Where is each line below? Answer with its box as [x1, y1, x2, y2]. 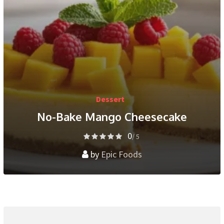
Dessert [96, 93, 124, 104]
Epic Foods [101, 148, 142, 160]
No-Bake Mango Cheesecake [37, 109, 187, 123]
